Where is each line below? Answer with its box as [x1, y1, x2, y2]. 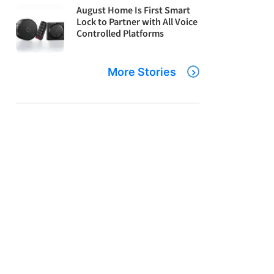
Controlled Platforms [76, 27, 165, 40]
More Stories [108, 65, 176, 78]
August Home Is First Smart [76, 4, 191, 17]
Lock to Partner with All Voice [76, 15, 198, 28]
